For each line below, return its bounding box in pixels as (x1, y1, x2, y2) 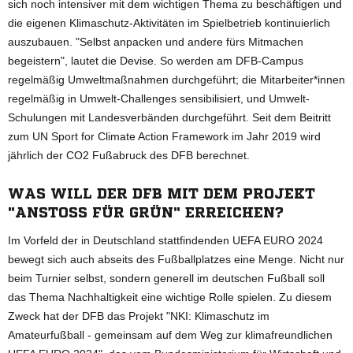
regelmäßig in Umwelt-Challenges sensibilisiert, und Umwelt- (8, 91, 310, 105)
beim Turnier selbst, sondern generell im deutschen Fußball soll (8, 271, 325, 284)
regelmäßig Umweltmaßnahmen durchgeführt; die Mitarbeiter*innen (8, 72, 345, 86)
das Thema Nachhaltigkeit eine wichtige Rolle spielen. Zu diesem (8, 290, 332, 303)
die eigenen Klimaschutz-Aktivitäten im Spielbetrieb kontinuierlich (8, 16, 330, 29)
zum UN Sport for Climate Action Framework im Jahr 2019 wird (8, 129, 321, 143)
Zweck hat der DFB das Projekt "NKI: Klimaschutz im (8, 309, 269, 322)
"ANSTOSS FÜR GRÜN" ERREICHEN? (8, 204, 284, 219)
